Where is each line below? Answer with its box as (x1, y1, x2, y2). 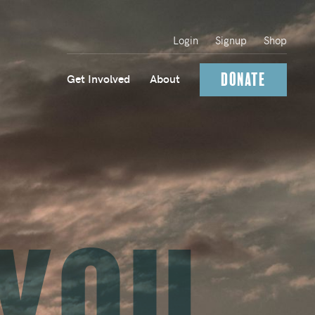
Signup (215, 33, 247, 47)
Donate (221, 69, 266, 91)
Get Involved (67, 71, 130, 86)
